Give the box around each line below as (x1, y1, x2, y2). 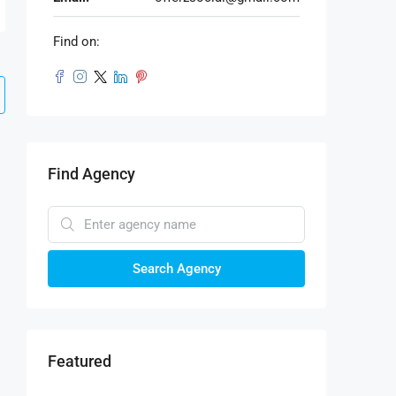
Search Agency (132, 260, 221, 277)
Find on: (53, 33, 100, 49)
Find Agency (48, 164, 135, 183)
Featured (48, 351, 111, 370)
